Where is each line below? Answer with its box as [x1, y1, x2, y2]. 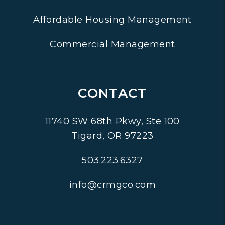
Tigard [71, 130, 103, 141]
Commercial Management [50, 38, 175, 50]
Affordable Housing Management [33, 14, 192, 25]
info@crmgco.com [69, 179, 156, 190]
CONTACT [78, 85, 147, 101]
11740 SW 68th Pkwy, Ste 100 [45, 115, 180, 127]
